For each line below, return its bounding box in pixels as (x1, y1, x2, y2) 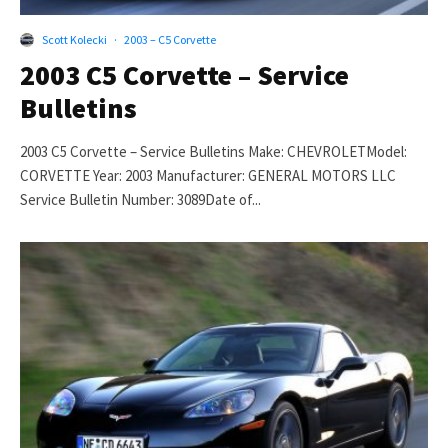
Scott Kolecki (42, 32, 107, 48)
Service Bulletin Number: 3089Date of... (20, 190, 261, 210)
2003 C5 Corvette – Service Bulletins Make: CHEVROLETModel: (20, 142, 407, 162)
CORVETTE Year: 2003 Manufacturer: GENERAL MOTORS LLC (20, 166, 396, 186)
